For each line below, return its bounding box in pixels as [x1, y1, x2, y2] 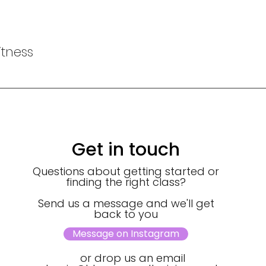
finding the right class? [66, 175, 186, 189]
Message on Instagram [72, 227, 179, 240]
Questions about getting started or [33, 164, 219, 179]
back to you [94, 207, 158, 221]
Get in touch [72, 137, 180, 162]
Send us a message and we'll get [37, 196, 214, 211]
